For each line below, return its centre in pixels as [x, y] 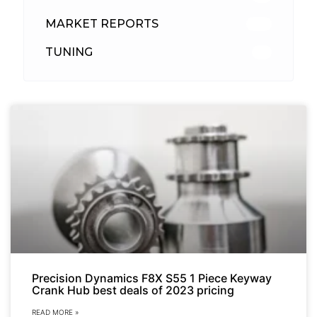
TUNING [69, 52]
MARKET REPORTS [102, 24]
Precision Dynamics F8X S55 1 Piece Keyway [152, 278]
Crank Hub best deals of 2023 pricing [133, 290]
